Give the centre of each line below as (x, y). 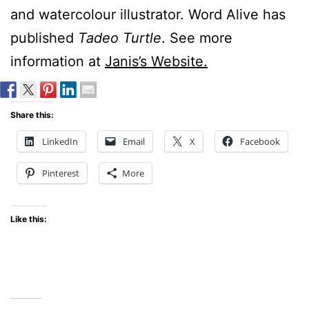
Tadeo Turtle (120, 38)
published (44, 38)
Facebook (260, 141)
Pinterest (61, 173)
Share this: (32, 114)
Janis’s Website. (156, 61)
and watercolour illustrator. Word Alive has (148, 14)
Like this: (29, 219)
